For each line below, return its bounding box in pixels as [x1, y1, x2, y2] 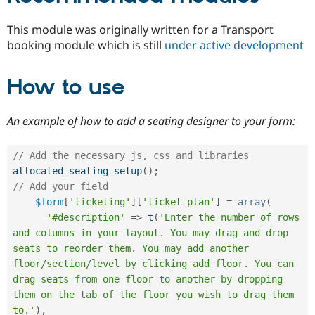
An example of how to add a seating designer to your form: [7, 113, 295, 129]
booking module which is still [7, 37, 165, 53]
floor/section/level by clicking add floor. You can [13, 257, 294, 269]
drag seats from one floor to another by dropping [13, 273, 283, 285]
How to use [7, 74, 124, 103]
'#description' [46, 211, 125, 223]
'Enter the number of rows [159, 211, 300, 223]
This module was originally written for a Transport [7, 22, 274, 38]
